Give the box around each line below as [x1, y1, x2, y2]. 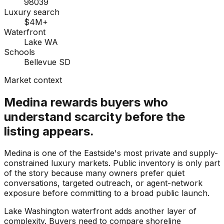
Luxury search [4, 6, 59, 17]
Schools [4, 46, 35, 57]
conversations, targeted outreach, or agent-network [4, 178, 202, 188]
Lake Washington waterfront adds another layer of [4, 206, 196, 216]
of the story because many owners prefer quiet [4, 168, 184, 178]
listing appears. [4, 123, 94, 138]
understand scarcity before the [4, 109, 185, 124]
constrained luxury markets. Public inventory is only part [4, 158, 220, 168]
